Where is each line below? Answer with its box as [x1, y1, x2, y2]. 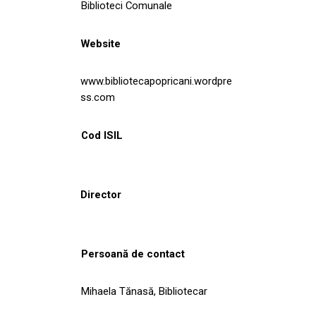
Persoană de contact [81, 247, 185, 260]
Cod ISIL [81, 128, 123, 142]
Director [80, 188, 121, 201]
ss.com [80, 90, 115, 104]
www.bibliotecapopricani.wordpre [80, 74, 232, 87]
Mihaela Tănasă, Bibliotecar [81, 284, 207, 298]
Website [80, 37, 121, 50]
